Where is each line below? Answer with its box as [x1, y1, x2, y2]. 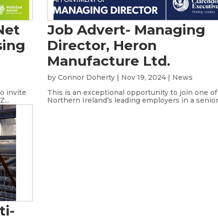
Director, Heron [47, 37, 157, 54]
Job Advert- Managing [47, 21, 206, 38]
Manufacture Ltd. [47, 53, 171, 69]
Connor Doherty [58, 73, 115, 82]
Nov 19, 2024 [121, 73, 166, 82]
